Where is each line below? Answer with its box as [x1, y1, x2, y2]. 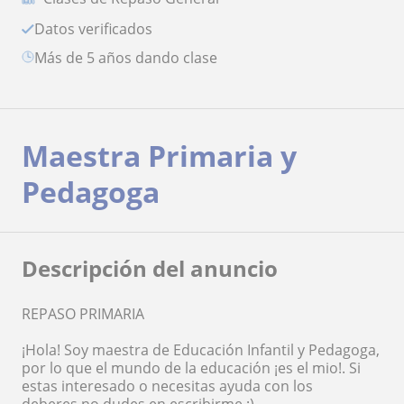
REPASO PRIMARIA [22, 304, 144, 325]
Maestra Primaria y [22, 136, 297, 176]
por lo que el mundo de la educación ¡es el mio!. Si [22, 358, 361, 379]
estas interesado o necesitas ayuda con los [22, 376, 313, 397]
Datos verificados [45, 19, 152, 40]
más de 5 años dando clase [47, 48, 217, 69]
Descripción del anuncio [22, 253, 278, 284]
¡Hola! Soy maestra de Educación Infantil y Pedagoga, [22, 340, 380, 361]
